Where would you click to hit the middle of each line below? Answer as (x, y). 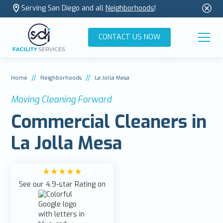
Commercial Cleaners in (109, 122)
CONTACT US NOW (129, 37)
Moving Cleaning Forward (61, 99)
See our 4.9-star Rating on (62, 184)
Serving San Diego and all (64, 8)
